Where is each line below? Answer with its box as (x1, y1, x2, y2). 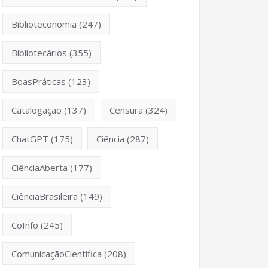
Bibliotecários (11, 46, 67, 59)
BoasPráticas (11, 75, 66, 87)
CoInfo (11, 218, 38, 231)
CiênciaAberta (11, 161, 68, 173)
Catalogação (11, 103, 62, 116)
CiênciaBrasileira (11, 190, 78, 202)
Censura (109, 103, 143, 116)
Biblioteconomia (11, 17, 77, 30)
